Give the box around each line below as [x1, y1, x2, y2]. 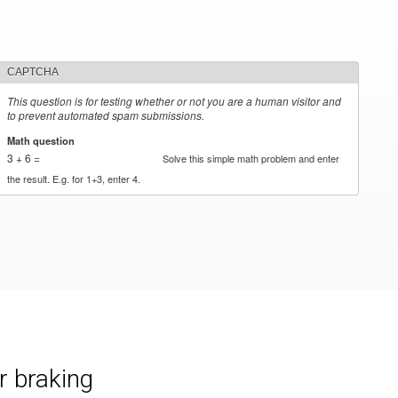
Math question [7, 132, 78, 147]
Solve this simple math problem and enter [163, 150, 340, 165]
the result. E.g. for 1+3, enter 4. [7, 171, 141, 186]
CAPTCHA [7, 66, 60, 78]
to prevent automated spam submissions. [7, 107, 205, 123]
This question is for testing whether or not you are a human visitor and [7, 93, 342, 108]
